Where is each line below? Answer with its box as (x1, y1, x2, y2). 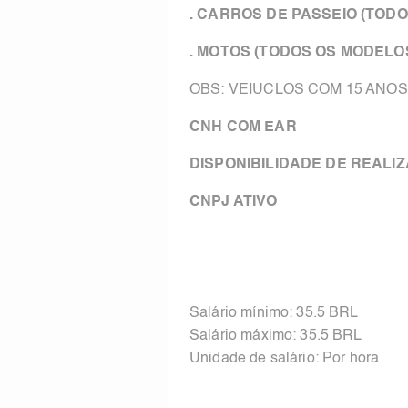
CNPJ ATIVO (189, 195, 281, 209)
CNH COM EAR (189, 120, 301, 135)
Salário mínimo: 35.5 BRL (189, 306, 359, 321)
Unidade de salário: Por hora (189, 352, 380, 366)
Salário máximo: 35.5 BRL (189, 329, 362, 343)
